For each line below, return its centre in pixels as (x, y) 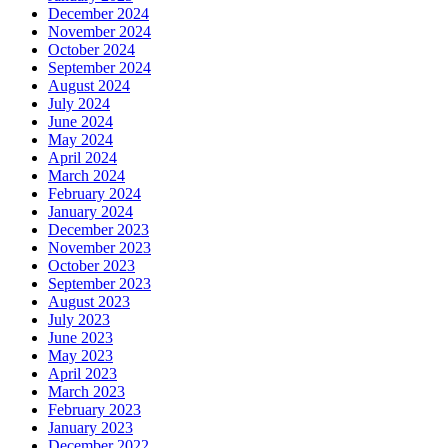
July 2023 (79, 320)
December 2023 (98, 230)
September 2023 (99, 284)
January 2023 (90, 428)
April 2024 (82, 158)
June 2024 (80, 122)
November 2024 (99, 32)
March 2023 (86, 392)
